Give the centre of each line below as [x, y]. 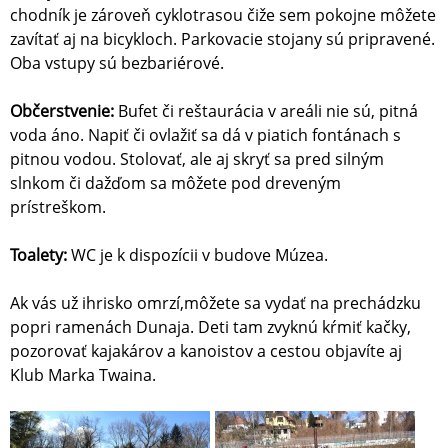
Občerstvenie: [64, 111]
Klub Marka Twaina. [83, 375]
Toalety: [40, 255]
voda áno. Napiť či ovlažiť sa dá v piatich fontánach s [205, 135]
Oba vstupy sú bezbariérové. [117, 63]
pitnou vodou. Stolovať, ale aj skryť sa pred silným [197, 159]
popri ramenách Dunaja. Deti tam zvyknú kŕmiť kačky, [210, 327]
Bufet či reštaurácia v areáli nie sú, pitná [268, 111]
